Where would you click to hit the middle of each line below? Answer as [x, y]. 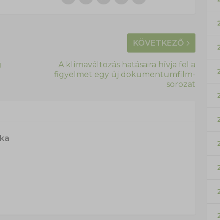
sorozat [181, 84]
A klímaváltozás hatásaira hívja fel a [127, 65]
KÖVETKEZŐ [158, 43]
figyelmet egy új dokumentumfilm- [124, 75]
